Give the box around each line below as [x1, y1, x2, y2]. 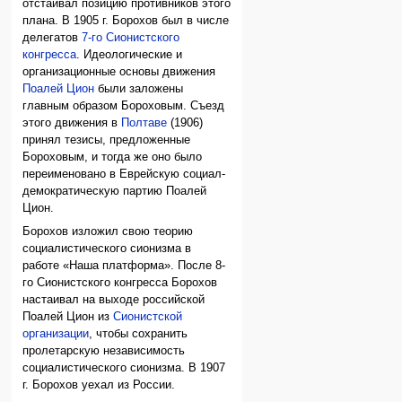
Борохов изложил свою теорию [22, 224, 194, 238]
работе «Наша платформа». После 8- [22, 258, 226, 272]
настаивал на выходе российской [22, 293, 205, 306]
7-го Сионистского [82, 31, 180, 45]
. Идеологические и [76, 48, 183, 62]
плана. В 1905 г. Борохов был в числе [22, 14, 230, 28]
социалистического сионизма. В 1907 [22, 361, 226, 374]
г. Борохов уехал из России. [22, 378, 176, 391]
